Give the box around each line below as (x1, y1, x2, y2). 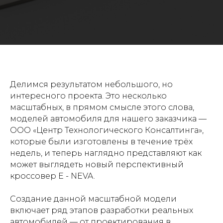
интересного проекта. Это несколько (10, 91, 167, 101)
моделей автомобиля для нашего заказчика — (10, 113, 207, 123)
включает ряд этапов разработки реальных (10, 205, 193, 215)
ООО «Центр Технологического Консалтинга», (10, 125, 204, 135)
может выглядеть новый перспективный (10, 159, 184, 169)
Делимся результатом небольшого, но (10, 79, 173, 89)
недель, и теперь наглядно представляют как (10, 148, 202, 158)
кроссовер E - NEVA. (10, 171, 95, 181)
